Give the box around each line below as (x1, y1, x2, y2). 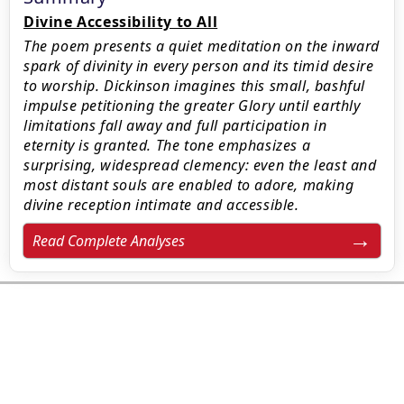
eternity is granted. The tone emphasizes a (23, 135, 311, 155)
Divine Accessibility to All (23, 12, 218, 32)
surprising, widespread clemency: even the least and (23, 155, 377, 175)
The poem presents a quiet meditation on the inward (23, 36, 381, 56)
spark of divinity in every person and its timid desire (23, 56, 374, 76)
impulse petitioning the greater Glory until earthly (23, 96, 361, 115)
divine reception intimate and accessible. (23, 195, 299, 215)
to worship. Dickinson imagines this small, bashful (23, 76, 366, 96)
